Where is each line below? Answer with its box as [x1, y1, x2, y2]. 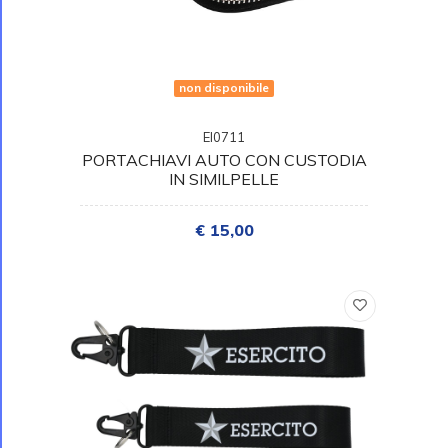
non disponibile [179, 80, 269, 96]
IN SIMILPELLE [169, 169, 279, 190]
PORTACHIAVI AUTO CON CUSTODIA [81, 150, 367, 171]
